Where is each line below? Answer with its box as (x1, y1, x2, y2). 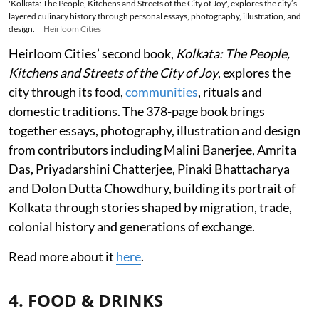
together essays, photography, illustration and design (9, 122, 300, 138)
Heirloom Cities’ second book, (9, 45, 176, 61)
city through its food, (9, 83, 125, 100)
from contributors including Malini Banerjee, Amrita (9, 141, 296, 157)
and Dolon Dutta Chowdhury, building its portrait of (9, 179, 296, 196)
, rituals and (198, 83, 262, 100)
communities (125, 83, 198, 100)
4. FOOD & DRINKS (9, 288, 163, 312)
